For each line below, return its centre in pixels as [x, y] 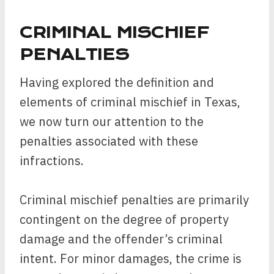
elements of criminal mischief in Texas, [130, 102]
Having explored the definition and [117, 82]
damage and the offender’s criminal [121, 239]
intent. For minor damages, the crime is [131, 258]
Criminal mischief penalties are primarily [134, 200]
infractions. [52, 161]
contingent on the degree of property [124, 219]
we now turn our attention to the [112, 121]
